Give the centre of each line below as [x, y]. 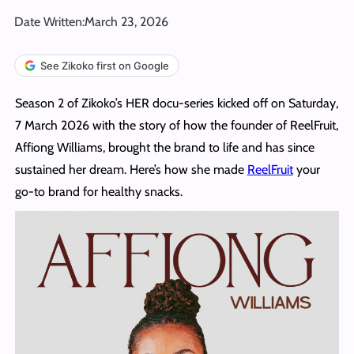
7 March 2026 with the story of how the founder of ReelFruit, [176, 125]
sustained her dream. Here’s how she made [131, 169]
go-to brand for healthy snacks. [98, 191]
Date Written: [49, 21]
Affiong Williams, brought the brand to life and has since [164, 147]
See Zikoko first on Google [105, 65]
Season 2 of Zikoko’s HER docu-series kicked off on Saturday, [176, 103]
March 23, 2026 [126, 21]
